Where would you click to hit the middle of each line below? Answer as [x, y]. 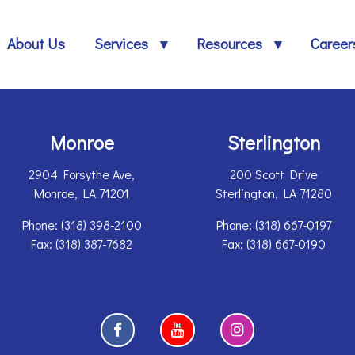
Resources [229, 44]
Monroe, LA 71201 [82, 193]
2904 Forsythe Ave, [82, 174]
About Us [36, 44]
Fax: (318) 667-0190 [273, 244]
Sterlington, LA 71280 [273, 193]
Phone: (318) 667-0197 [273, 225]
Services [122, 44]
